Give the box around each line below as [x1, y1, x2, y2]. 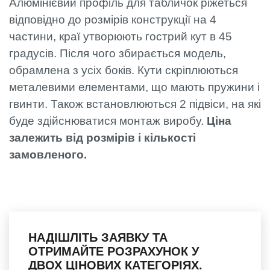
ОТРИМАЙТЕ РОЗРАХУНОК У [28, 244, 199, 258]
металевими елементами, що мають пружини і [9, 80, 260, 93]
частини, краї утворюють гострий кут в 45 [9, 30, 232, 43]
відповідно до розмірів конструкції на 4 [9, 13, 216, 26]
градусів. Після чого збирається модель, [9, 46, 226, 60]
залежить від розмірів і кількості [9, 131, 196, 144]
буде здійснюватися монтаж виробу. [9, 114, 207, 127]
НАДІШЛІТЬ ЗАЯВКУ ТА [28, 230, 168, 244]
